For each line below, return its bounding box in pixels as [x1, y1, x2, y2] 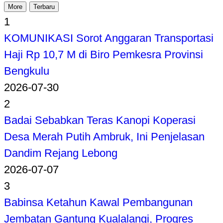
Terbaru [33, 2, 55, 10]
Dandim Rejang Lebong [4, 146, 117, 159]
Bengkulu [4, 64, 49, 77]
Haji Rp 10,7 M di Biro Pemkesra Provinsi [4, 48, 203, 61]
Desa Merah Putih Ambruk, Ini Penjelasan [4, 130, 205, 143]
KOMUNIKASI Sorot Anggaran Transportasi [4, 31, 214, 44]
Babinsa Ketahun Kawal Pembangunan [4, 196, 193, 209]
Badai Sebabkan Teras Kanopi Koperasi [4, 113, 196, 126]
